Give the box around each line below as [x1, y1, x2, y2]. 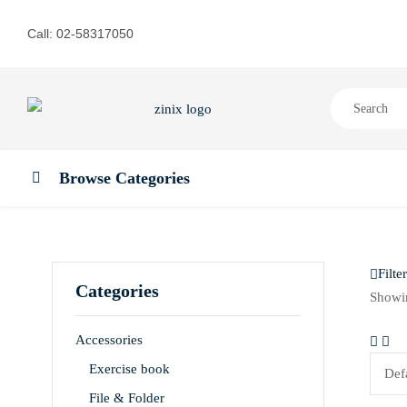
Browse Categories [59, 169, 190, 188]
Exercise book [89, 362, 170, 377]
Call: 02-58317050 [27, 26, 134, 42]
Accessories [75, 333, 143, 348]
